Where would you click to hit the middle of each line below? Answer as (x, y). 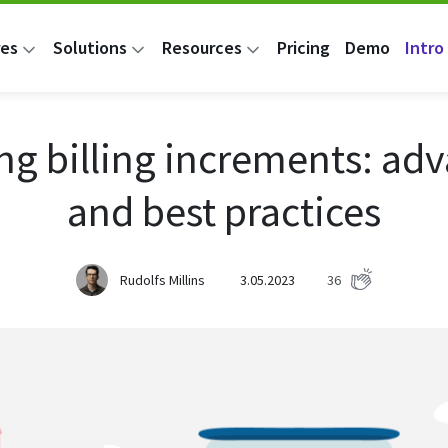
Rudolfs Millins (162, 279)
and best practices (223, 211)
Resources (201, 48)
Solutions (89, 48)
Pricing (303, 48)
